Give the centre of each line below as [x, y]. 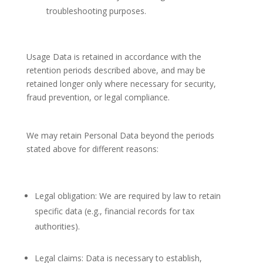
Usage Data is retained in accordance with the [114, 57]
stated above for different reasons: [92, 149]
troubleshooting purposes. [96, 11]
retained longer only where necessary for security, [121, 84]
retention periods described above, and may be [116, 70]
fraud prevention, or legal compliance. [98, 97]
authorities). [57, 226]
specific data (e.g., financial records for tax [114, 211]
